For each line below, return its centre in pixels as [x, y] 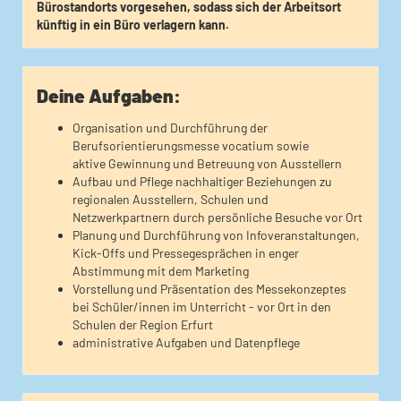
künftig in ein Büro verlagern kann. [134, 25]
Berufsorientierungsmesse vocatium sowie [191, 145]
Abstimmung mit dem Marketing [161, 271]
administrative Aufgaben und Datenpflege [186, 342]
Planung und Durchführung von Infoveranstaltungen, [216, 235]
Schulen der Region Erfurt [143, 324]
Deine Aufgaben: [109, 95]
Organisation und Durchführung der [170, 128]
